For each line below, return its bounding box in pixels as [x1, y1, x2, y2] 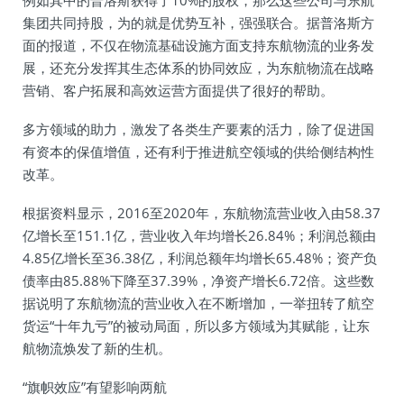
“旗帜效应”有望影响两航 [23, 378, 167, 396]
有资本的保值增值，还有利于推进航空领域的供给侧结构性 [23, 142, 374, 161]
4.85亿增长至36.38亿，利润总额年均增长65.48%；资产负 [23, 249, 377, 267]
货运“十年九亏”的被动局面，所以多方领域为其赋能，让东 [23, 317, 370, 335]
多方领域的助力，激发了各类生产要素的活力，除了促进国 [23, 120, 374, 138]
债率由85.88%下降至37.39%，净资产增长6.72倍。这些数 [23, 271, 374, 289]
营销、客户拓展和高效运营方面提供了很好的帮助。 [23, 81, 334, 99]
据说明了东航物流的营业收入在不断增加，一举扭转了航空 [23, 294, 374, 312]
